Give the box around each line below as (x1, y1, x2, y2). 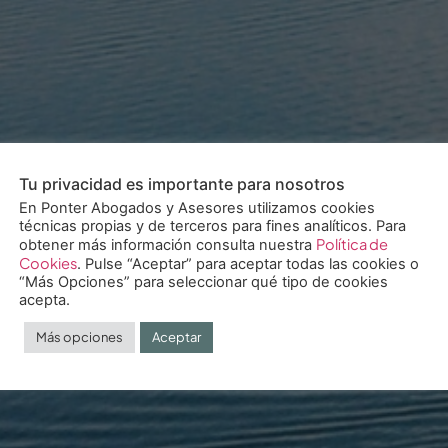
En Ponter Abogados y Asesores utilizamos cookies (19, 199, 375, 217)
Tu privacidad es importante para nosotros (19, 174, 345, 194)
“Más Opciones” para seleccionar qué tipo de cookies (19, 273, 388, 291)
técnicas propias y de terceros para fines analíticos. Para (19, 217, 406, 235)
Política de (316, 235, 388, 253)
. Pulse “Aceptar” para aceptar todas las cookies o (77, 255, 419, 273)
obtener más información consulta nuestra (19, 236, 316, 254)
